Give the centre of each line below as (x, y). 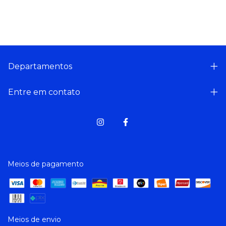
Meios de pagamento (46, 164)
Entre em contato (44, 92)
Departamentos (40, 67)
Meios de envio (34, 220)
